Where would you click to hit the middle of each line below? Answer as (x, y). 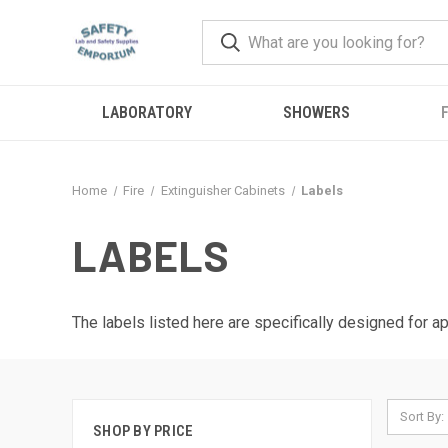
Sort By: (422, 416)
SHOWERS (316, 112)
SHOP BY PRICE (143, 431)
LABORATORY (147, 112)
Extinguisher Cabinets (222, 190)
